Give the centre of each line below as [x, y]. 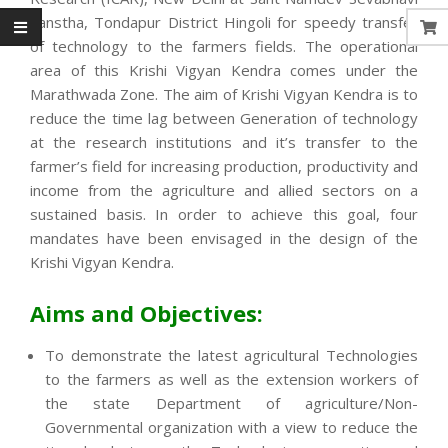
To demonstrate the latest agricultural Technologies [231, 354]
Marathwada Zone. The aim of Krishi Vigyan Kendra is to [224, 93]
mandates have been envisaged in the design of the [224, 237]
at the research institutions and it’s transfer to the [224, 141]
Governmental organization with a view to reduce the [231, 426]
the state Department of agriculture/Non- [231, 402]
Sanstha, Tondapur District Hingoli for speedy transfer [224, 21]
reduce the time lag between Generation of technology [224, 117]
